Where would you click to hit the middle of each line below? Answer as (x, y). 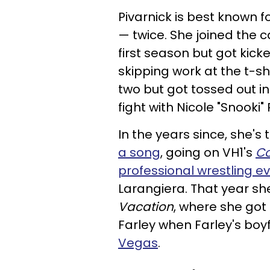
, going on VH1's (208, 152)
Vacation (146, 207)
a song (139, 152)
